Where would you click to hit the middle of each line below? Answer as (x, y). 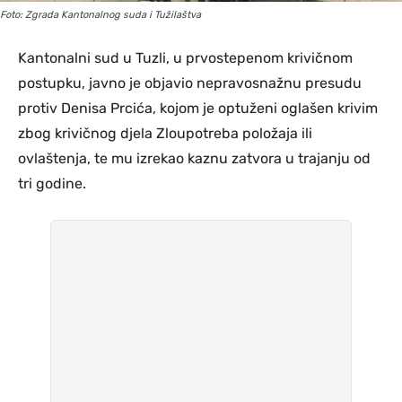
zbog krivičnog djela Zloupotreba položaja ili (165, 133)
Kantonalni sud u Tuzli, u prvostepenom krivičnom (185, 57)
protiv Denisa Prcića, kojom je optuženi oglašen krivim (198, 108)
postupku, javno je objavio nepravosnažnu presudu (190, 83)
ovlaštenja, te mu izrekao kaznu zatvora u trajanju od (194, 158)
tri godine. (52, 183)
